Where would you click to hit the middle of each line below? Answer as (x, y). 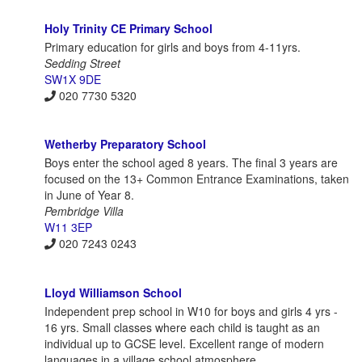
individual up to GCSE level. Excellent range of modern (184, 343)
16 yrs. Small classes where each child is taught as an (182, 327)
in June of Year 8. (89, 195)
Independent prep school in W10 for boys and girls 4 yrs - (191, 311)
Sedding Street (82, 63)
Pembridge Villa (84, 211)
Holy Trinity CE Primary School (128, 28)
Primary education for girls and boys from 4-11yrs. (173, 46)
